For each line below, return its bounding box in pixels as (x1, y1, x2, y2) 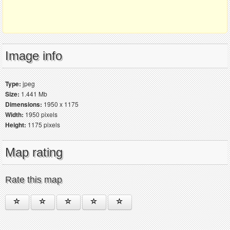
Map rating (5, 145, 63, 159)
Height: (5, 120, 26, 129)
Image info (5, 48, 62, 63)
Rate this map (5, 174, 62, 185)
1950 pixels (24, 109, 57, 119)
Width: (5, 109, 24, 119)
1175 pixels (26, 120, 60, 129)
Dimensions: (5, 99, 42, 109)
